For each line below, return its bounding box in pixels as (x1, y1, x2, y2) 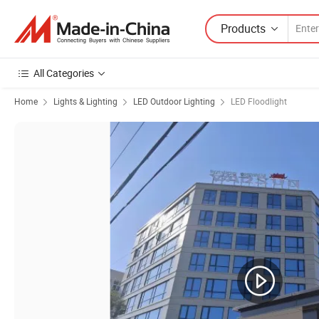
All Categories (33, 66, 94, 80)
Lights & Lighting (53, 95, 117, 107)
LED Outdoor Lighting (133, 95, 215, 107)
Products (221, 20, 266, 36)
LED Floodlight (231, 95, 287, 107)
